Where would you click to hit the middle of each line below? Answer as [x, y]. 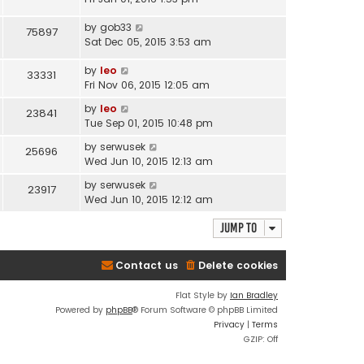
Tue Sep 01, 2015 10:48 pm [149, 123]
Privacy [229, 324]
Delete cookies [238, 265]
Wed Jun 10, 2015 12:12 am [149, 199]
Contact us [147, 265]
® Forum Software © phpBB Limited [205, 310]
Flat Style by [203, 295]
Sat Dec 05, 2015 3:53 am [148, 41]
